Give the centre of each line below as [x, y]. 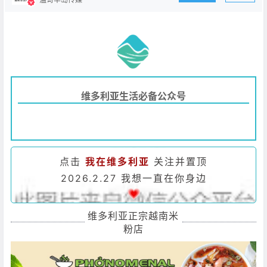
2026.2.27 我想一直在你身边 [133, 178]
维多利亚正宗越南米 [133, 215]
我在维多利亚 [117, 161]
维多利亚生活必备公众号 [133, 96]
